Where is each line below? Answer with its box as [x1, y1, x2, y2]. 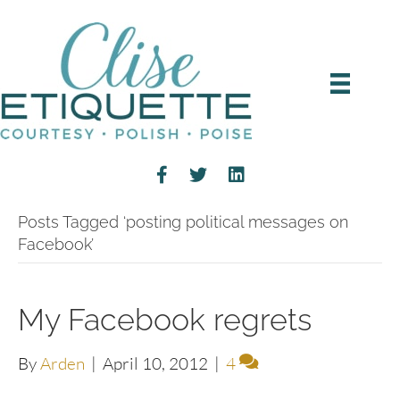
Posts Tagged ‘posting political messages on [18, 212, 348, 231]
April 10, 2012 [103, 353, 208, 374]
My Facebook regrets [18, 302, 312, 337]
